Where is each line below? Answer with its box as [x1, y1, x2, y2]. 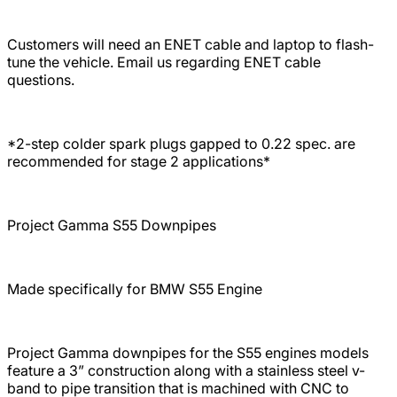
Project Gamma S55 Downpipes [7, 215, 216, 234]
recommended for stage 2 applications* [7, 152, 270, 170]
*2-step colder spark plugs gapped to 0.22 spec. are [7, 134, 355, 152]
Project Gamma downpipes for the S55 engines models [7, 343, 369, 362]
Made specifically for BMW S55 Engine [7, 279, 262, 298]
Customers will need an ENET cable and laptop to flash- [7, 35, 374, 53]
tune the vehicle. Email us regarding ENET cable [7, 52, 321, 71]
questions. [7, 70, 74, 89]
